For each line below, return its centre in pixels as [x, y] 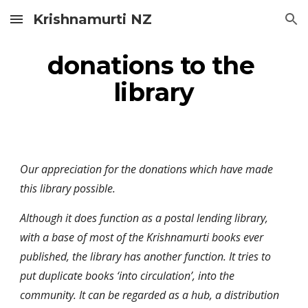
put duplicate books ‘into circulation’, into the [128, 276]
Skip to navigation [254, 25]
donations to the [151, 65]
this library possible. [68, 188]
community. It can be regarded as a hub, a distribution [150, 295]
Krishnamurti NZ [92, 19]
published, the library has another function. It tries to [146, 256]
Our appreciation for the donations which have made [147, 169]
